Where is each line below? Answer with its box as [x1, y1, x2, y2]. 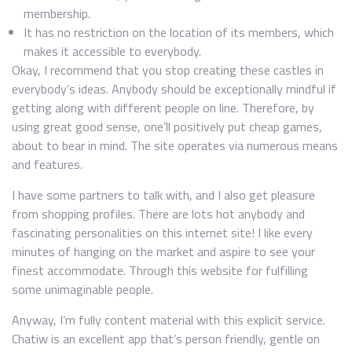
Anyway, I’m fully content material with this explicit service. [12, 310, 325, 329]
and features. [12, 155, 82, 174]
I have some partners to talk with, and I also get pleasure [12, 185, 315, 204]
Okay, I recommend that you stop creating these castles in [12, 60, 324, 79]
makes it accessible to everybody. [24, 42, 201, 60]
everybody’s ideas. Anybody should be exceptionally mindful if [12, 79, 336, 98]
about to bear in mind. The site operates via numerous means [12, 136, 338, 155]
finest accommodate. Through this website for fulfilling [12, 261, 308, 280]
